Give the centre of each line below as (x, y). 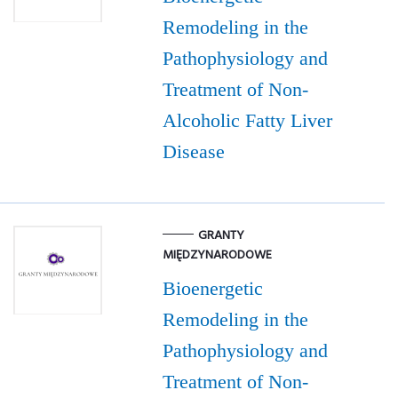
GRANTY (221, 236)
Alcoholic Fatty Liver (247, 121)
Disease (193, 152)
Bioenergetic (212, 289)
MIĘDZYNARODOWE (217, 256)
